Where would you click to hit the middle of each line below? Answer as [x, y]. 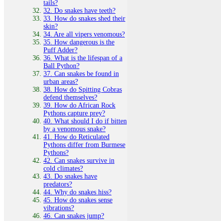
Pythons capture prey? [74, 113]
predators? [58, 184]
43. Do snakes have [70, 176]
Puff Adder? [60, 50]
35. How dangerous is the [79, 42]
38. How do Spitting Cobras [83, 89]
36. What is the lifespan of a [83, 58]
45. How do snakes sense [78, 200]
